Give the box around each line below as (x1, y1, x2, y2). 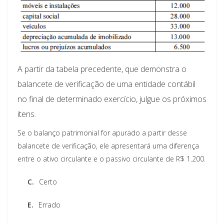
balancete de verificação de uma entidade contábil (17, 78, 195, 89)
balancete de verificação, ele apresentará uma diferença (17, 140, 199, 150)
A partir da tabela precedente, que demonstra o (17, 63, 186, 74)
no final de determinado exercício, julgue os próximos (17, 93, 206, 104)
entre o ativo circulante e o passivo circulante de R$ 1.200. (17, 153, 205, 163)
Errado (38, 199, 60, 209)
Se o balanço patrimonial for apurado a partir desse (17, 127, 187, 137)
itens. (17, 108, 36, 119)
